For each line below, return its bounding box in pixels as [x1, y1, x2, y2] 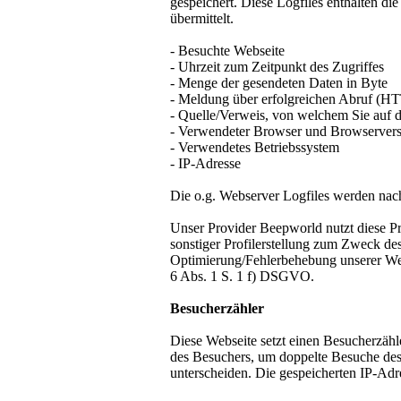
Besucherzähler [170, 301, 264, 317]
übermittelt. [170, 11, 234, 27]
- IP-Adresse [170, 156, 241, 172]
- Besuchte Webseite [170, 43, 285, 59]
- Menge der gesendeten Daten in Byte [170, 75, 388, 91]
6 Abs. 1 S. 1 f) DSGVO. [170, 269, 314, 285]
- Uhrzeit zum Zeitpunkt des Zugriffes [170, 59, 384, 75]
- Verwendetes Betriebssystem [170, 140, 339, 156]
